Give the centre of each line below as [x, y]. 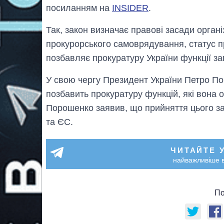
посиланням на [79, 8]
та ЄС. [59, 122]
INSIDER [130, 8]
